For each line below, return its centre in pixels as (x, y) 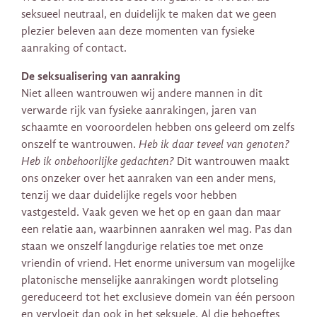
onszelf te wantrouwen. (80, 145)
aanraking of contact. (74, 48)
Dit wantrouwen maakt (232, 162)
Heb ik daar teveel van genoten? (214, 145)
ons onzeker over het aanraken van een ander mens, (149, 179)
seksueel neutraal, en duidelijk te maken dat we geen (149, 15)
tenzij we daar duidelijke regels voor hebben (129, 196)
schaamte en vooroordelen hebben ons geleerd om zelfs (158, 128)
